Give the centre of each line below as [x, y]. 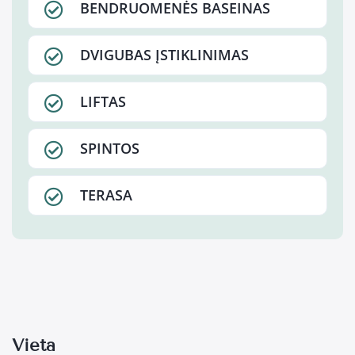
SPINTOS [110, 149]
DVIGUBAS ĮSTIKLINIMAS [164, 55]
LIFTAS [103, 102]
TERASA [106, 195]
